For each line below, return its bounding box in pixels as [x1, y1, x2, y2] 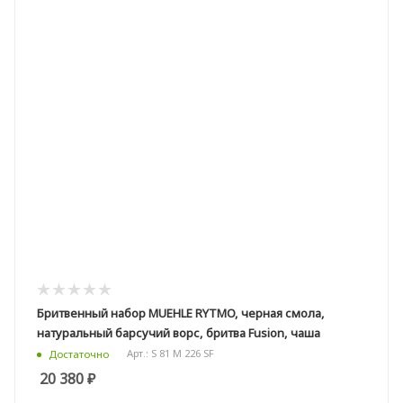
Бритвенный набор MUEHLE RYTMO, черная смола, [37, 305, 325, 322]
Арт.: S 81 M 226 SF [127, 346, 214, 361]
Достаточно [49, 346, 109, 361]
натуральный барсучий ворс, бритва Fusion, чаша [37, 325, 320, 342]
